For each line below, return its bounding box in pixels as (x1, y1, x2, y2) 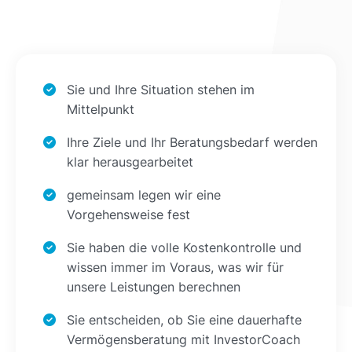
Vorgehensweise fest (67, 206, 190, 222)
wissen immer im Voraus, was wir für (67, 258, 284, 275)
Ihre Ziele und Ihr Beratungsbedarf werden (67, 134, 317, 150)
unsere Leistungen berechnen (67, 278, 240, 295)
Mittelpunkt (67, 101, 134, 117)
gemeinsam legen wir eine (67, 186, 221, 203)
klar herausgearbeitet (67, 153, 193, 170)
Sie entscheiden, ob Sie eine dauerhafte (67, 311, 302, 328)
